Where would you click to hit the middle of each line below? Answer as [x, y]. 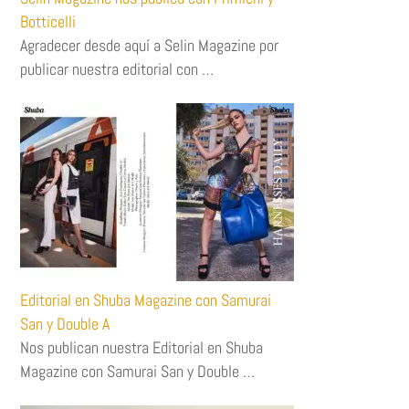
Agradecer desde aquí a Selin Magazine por [150, 46]
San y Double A [65, 324]
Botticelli [48, 22]
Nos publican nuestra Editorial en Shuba [142, 348]
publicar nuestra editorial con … [117, 69]
